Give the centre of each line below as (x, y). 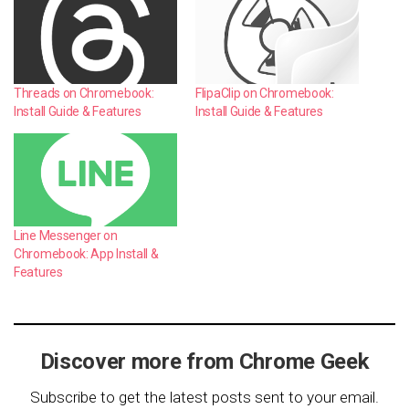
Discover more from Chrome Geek (204, 361)
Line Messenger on (66, 235)
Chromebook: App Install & (86, 253)
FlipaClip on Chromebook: (265, 93)
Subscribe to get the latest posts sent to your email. (204, 397)
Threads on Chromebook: (84, 93)
